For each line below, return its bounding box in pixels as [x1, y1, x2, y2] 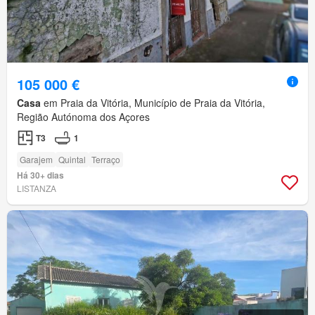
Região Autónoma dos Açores [17, 110, 150, 124]
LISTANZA [17, 182, 56, 195]
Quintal [58, 153, 86, 166]
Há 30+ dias [17, 169, 64, 182]
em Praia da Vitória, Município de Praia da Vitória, [41, 96, 265, 110]
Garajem [20, 153, 53, 166]
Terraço [91, 153, 120, 166]
